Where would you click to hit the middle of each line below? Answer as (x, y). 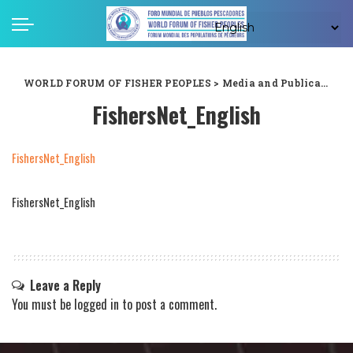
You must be (43, 304)
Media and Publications (271, 83)
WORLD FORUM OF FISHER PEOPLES (117, 83)
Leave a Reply (65, 285)
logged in (97, 304)
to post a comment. (168, 304)
